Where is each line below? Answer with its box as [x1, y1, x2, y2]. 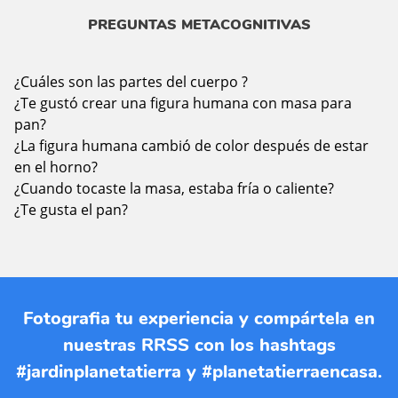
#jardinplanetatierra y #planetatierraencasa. [16, 360, 382, 385]
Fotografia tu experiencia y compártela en [23, 306, 375, 331]
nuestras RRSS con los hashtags [62, 333, 336, 358]
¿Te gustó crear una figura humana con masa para [14, 93, 352, 114]
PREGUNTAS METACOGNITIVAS [87, 15, 311, 36]
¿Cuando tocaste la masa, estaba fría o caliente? [14, 179, 334, 199]
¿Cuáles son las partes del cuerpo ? [14, 72, 248, 92]
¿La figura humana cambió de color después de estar [14, 136, 369, 156]
